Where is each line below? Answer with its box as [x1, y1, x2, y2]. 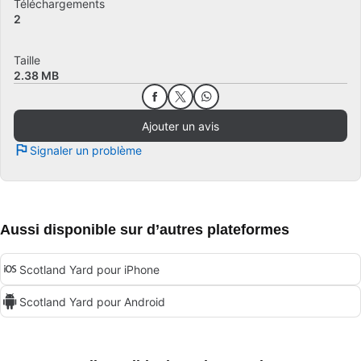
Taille [14, 53, 40, 67]
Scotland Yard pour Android [19, 294, 165, 309]
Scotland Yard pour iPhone [19, 262, 160, 276]
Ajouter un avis [142, 118, 219, 133]
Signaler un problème [30, 143, 142, 157]
